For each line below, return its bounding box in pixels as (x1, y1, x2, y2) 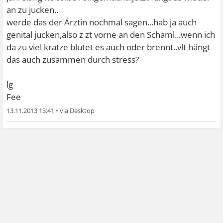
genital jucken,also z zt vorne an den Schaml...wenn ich (6, 29, 216, 41)
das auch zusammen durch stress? (6, 54, 139, 66)
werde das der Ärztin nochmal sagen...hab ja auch (6, 16, 197, 28)
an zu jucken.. (6, 4, 59, 16)
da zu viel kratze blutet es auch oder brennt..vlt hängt (6, 41, 211, 53)
